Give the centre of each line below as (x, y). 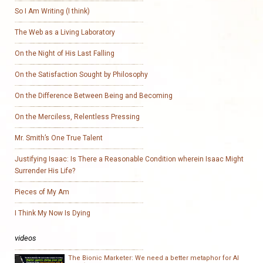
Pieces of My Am (42, 192)
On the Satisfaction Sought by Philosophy (81, 75)
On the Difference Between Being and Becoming (94, 96)
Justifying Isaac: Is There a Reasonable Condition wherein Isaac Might (129, 159)
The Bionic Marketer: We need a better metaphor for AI (154, 258)
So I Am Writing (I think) (52, 11)
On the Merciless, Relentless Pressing (77, 117)
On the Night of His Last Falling (65, 53)
